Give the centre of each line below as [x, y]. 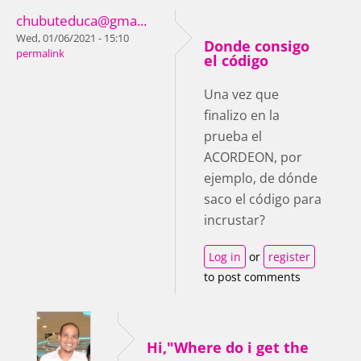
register [289, 256]
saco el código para [263, 199]
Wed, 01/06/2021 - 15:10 [73, 38]
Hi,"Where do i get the [228, 347]
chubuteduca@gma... [81, 20]
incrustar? [234, 220]
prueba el [233, 136]
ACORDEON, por [253, 157]
